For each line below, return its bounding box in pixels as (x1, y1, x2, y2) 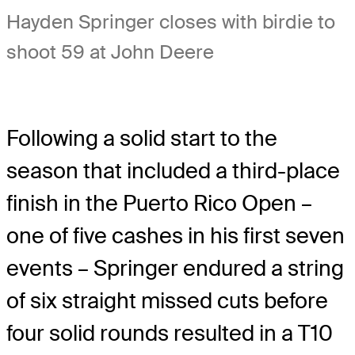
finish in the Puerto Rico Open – (6, 189, 312, 218)
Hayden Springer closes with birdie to (6, 10, 335, 35)
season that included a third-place (6, 157, 340, 185)
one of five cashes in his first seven (6, 222, 345, 250)
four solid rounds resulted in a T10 (6, 319, 333, 348)
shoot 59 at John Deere (6, 40, 214, 65)
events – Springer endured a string (6, 254, 344, 283)
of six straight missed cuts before (6, 287, 328, 315)
